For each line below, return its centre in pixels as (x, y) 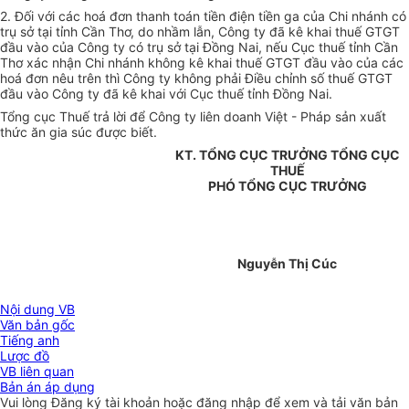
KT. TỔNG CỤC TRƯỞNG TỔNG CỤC (287, 155)
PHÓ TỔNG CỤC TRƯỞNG (287, 186)
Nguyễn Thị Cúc (287, 264)
